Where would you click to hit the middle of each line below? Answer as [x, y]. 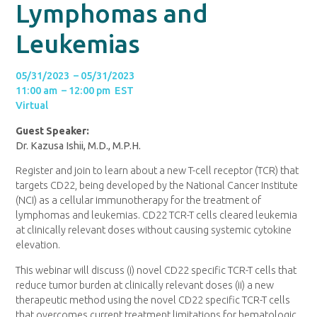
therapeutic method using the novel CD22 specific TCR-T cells [153, 300]
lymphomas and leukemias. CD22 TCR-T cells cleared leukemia [157, 215]
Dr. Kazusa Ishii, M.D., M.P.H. [79, 145]
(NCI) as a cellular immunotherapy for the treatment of [139, 201]
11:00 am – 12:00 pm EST [75, 91]
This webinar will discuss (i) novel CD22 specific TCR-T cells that [156, 270]
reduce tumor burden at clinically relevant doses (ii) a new [145, 285]
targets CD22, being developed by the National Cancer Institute [157, 186]
